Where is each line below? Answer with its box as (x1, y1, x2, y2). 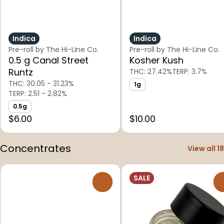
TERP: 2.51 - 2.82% (8, 88, 67, 98)
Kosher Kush (129, 53, 183, 66)
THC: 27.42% (129, 66, 172, 76)
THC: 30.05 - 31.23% (8, 78, 74, 88)
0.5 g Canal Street (8, 53, 88, 66)
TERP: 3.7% (172, 66, 207, 76)
